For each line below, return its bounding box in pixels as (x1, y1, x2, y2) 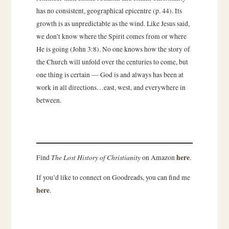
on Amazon (140, 153, 176, 162)
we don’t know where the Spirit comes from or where (36, 32, 187, 41)
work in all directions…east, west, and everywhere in (36, 83, 186, 93)
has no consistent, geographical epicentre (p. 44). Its (36, 6, 182, 16)
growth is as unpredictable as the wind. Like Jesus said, (36, 19, 190, 29)
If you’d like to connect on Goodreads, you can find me (36, 172, 190, 182)
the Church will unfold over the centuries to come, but (36, 57, 188, 67)
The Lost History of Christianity (51, 152, 141, 162)
